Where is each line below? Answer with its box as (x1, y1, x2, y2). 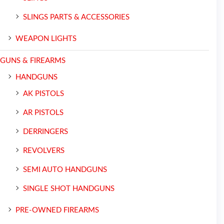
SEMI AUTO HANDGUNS (23, 165, 107, 173)
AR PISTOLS (23, 108, 63, 116)
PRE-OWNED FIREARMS (15, 206, 99, 214)
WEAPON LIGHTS (15, 34, 76, 42)
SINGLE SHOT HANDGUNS (23, 184, 114, 192)
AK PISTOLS (23, 89, 64, 97)
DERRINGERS (23, 127, 68, 135)
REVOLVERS (23, 146, 64, 154)
